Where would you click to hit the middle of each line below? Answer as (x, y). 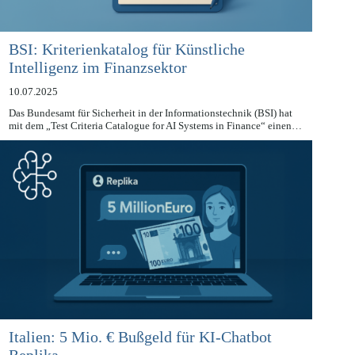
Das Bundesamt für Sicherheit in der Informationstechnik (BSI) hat (150, 131)
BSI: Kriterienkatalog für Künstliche (126, 67)
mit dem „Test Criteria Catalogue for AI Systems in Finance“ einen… (155, 143)
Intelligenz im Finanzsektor (97, 85)
